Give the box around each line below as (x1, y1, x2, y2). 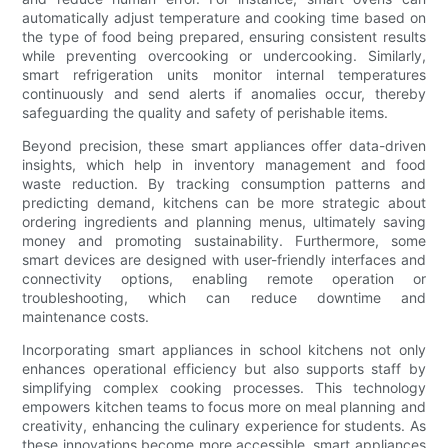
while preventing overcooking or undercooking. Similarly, (22, 47, 426, 65)
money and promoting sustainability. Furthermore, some (22, 232, 426, 250)
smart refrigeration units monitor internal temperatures (22, 66, 426, 84)
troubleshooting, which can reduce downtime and (22, 289, 426, 307)
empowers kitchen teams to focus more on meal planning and (22, 398, 426, 416)
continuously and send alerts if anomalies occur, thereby (22, 85, 426, 103)
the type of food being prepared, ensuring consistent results (22, 28, 426, 46)
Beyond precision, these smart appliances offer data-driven (22, 137, 426, 155)
